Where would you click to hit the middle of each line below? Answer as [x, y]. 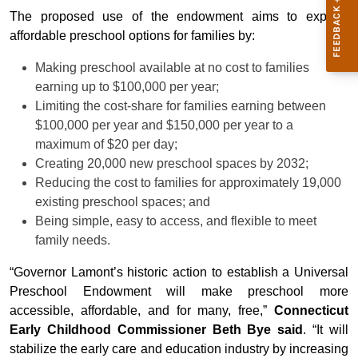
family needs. [73, 241]
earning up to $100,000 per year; [127, 87]
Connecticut [311, 311]
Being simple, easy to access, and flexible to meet [176, 221]
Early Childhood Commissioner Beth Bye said [157, 330]
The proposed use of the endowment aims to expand [179, 17]
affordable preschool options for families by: [132, 36]
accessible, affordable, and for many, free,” [142, 311]
